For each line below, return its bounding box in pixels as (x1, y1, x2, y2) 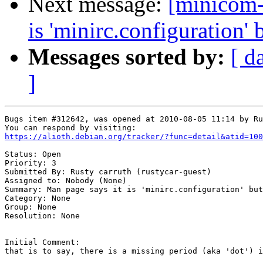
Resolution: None (5, 211, 80, 221)
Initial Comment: (5, 238, 80, 247)
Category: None (5, 194, 70, 203)
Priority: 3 (5, 159, 56, 168)
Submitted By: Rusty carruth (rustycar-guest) (5, 167, 211, 177)
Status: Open (5, 150, 61, 159)
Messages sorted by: (28, 44, 225, 70)
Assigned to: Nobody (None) (5, 176, 127, 186)
